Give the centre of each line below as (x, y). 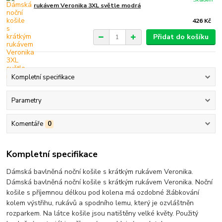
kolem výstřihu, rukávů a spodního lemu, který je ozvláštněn (100, 203)
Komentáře (27, 124)
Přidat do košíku (181, 37)
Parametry (26, 100)
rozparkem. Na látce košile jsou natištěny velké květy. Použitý (103, 213)
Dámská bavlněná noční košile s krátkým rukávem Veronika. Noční (110, 182)
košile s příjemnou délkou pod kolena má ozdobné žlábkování (103, 192)
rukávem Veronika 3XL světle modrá (87, 6)
